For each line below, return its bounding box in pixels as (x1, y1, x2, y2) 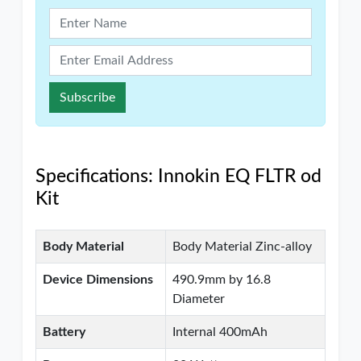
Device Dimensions (43, 273, 153, 286)
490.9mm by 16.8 (172, 273, 271, 286)
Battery (43, 326, 85, 338)
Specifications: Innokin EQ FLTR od (35, 167, 322, 186)
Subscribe (60, 91, 115, 104)
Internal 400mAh (172, 326, 268, 338)
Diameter (172, 293, 225, 305)
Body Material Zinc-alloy (172, 240, 312, 253)
